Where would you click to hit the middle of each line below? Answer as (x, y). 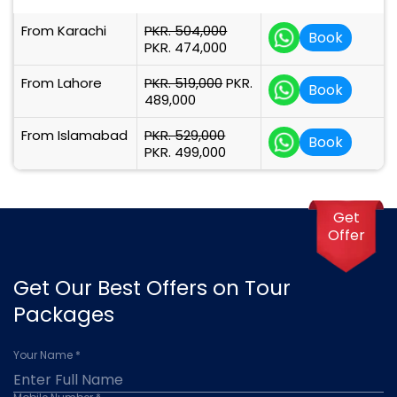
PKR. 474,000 (186, 47)
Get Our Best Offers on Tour (152, 288)
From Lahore (62, 83)
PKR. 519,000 (184, 83)
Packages (64, 315)
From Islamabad (74, 135)
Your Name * (47, 355)
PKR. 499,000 (186, 152)
